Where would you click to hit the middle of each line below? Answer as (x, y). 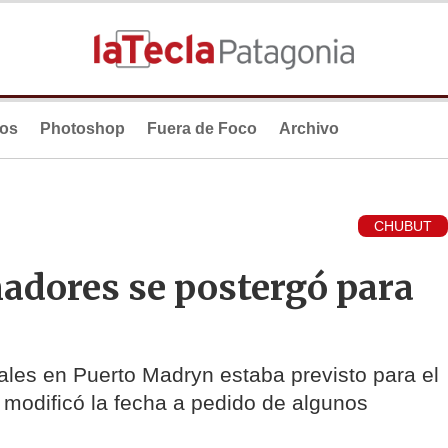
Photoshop (82, 128)
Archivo (309, 128)
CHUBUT (403, 226)
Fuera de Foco (202, 128)
